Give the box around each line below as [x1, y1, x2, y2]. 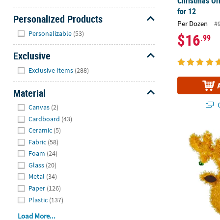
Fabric [28, 137, 47, 146]
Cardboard [28, 114, 60, 123]
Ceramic [28, 126, 53, 135]
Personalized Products [13, 12, 103, 26]
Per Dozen [177, 18, 208, 28]
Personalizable [28, 28, 72, 38]
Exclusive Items [28, 66, 74, 75]
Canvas [28, 103, 50, 112]
